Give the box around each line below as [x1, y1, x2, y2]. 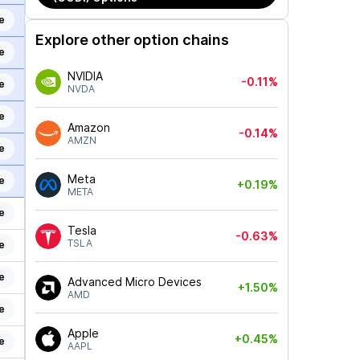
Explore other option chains [35, 31, 229, 48]
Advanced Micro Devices [67, 275, 202, 288]
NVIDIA [67, 69, 103, 83]
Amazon [67, 121, 110, 134]
